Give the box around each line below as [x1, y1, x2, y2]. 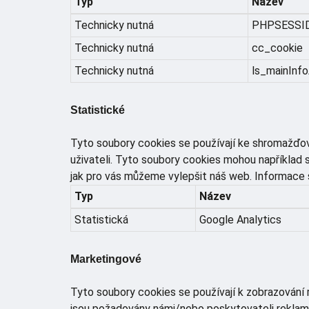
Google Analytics [199, 212, 281, 226]
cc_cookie [252, 41, 303, 54]
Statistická [74, 212, 128, 226]
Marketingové [70, 252, 141, 265]
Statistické [70, 103, 125, 116]
